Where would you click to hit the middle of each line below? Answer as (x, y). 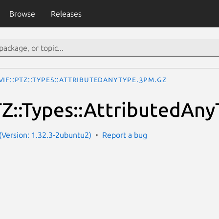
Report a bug (125, 135)
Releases (66, 14)
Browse (22, 14)
